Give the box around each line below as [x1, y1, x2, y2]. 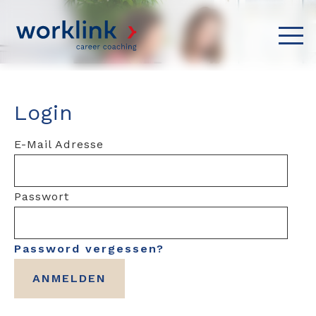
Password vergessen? [14, 241, 164, 255]
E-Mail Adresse [14, 137, 104, 151]
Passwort [14, 189, 69, 203]
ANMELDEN [32, 271, 107, 285]
